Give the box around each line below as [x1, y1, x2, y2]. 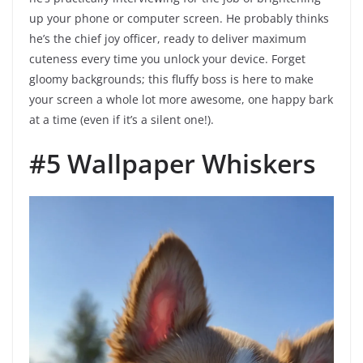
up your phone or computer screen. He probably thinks [29, 11, 329, 27]
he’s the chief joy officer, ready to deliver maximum [29, 31, 306, 47]
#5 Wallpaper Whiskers [29, 146, 316, 181]
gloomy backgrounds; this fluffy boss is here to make [29, 71, 314, 88]
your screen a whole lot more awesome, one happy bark [29, 92, 333, 108]
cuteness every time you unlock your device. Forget [29, 51, 305, 67]
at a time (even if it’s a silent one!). [29, 112, 214, 128]
